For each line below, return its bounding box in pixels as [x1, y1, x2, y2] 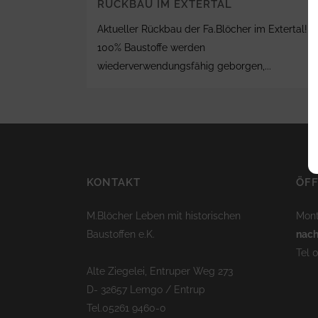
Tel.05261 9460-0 [87, 302, 166, 314]
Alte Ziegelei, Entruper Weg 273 [87, 265, 233, 277]
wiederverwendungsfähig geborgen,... [97, 60, 271, 72]
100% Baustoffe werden [97, 42, 205, 53]
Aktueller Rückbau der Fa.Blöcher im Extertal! [97, 23, 307, 35]
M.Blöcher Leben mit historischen [87, 210, 241, 221]
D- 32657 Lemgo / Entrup [87, 284, 205, 295]
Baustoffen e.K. [87, 229, 155, 240]
